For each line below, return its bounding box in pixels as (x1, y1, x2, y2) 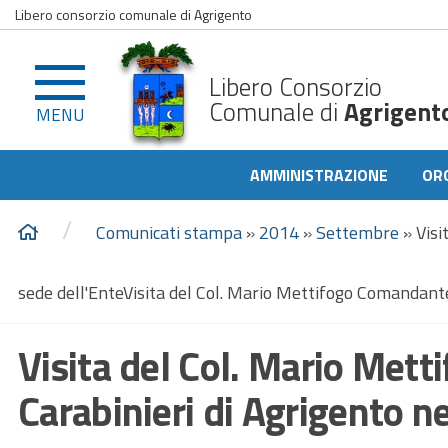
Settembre (316, 219, 399, 246)
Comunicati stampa (96, 219, 242, 246)
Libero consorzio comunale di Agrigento (15, 4, 252, 25)
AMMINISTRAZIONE (250, 163, 388, 187)
